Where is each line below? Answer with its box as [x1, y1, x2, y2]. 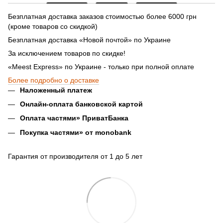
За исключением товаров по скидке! [8, 49, 125, 57]
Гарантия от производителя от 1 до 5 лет [8, 152, 142, 161]
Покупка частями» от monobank [20, 128, 131, 136]
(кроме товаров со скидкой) [8, 22, 98, 30]
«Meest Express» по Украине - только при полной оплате [8, 62, 194, 71]
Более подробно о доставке [8, 76, 99, 84]
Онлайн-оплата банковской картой [20, 100, 143, 108]
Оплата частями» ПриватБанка [20, 114, 128, 122]
